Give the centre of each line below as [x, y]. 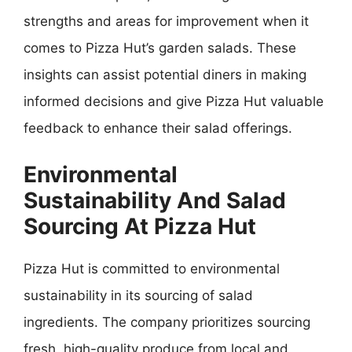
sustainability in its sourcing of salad [138, 295]
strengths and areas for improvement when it [166, 21]
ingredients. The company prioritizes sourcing [167, 322]
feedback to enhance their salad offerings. [158, 128]
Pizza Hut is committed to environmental [152, 268]
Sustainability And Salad [155, 200]
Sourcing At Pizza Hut [140, 226]
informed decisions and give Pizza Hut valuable [174, 101]
